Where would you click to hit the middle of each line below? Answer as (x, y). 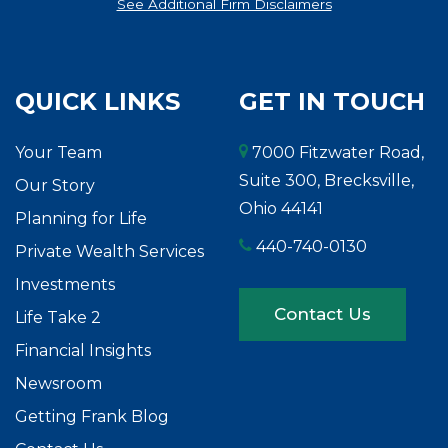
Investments (65, 284)
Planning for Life (81, 218)
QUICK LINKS (97, 101)
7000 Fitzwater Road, (336, 152)
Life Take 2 (58, 317)
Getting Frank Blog (92, 416)
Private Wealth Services (109, 251)
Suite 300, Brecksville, (326, 180)
